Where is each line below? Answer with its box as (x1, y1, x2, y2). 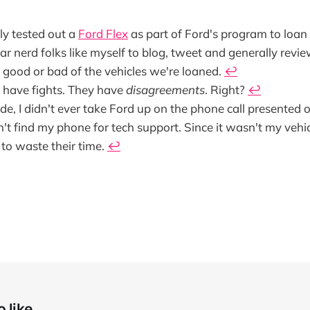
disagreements (126, 82, 205, 98)
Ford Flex (78, 26, 128, 42)
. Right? (205, 82, 248, 98)
